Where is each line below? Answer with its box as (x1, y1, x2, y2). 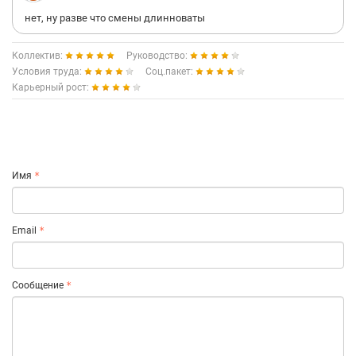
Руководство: (126, 50, 190, 61)
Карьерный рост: (12, 82, 91, 93)
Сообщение (12, 280, 64, 291)
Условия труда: (12, 66, 84, 77)
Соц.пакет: (145, 66, 195, 77)
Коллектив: (12, 50, 65, 61)
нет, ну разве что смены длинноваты (25, 12, 205, 24)
